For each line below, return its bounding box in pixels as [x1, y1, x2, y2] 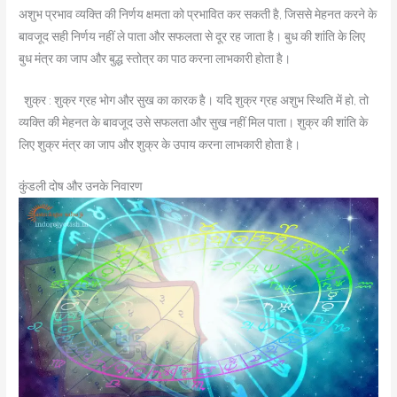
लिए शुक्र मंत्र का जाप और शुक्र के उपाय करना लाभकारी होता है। [19, 136, 301, 152]
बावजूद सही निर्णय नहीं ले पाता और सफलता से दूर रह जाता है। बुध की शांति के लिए [19, 28, 366, 43]
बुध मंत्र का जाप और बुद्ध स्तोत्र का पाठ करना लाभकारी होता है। [19, 51, 292, 66]
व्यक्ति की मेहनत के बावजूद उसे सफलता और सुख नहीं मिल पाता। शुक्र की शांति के [19, 114, 369, 129]
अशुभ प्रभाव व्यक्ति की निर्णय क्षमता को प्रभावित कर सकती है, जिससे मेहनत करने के [19, 6, 378, 21]
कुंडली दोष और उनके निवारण [19, 178, 144, 193]
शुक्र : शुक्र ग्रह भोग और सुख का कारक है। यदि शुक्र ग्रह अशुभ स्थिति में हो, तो [19, 92, 370, 107]
